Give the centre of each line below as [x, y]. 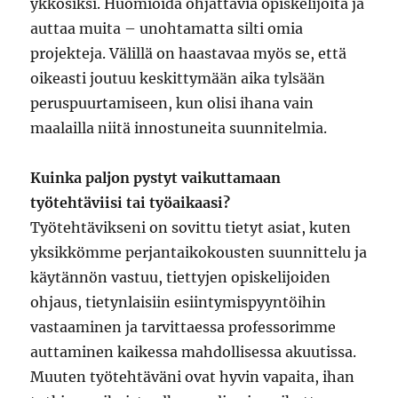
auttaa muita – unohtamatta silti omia [167, 29]
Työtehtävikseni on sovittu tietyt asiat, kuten [191, 228]
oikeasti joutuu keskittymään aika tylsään [178, 79]
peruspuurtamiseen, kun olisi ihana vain [172, 103]
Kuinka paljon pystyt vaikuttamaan [156, 178]
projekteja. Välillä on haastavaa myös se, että [189, 54]
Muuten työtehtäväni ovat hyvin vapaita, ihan [193, 377]
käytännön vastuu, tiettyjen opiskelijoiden [181, 278]
